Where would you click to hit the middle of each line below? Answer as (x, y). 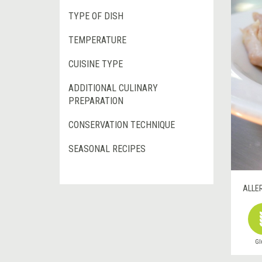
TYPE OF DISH (96, 16)
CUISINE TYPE (96, 64)
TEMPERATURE (97, 40)
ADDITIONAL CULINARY (113, 88)
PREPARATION (96, 101)
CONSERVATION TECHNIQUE (122, 125)
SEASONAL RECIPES (107, 149)
